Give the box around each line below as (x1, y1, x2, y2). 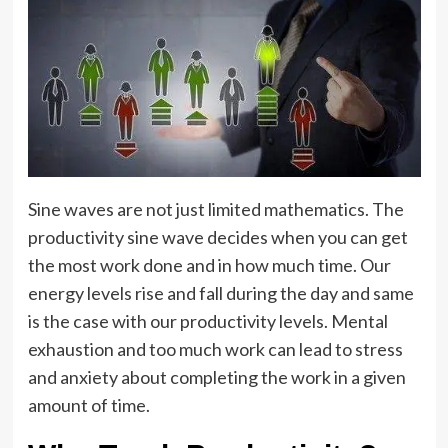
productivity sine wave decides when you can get (27, 226, 408, 248)
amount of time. (27, 394, 150, 416)
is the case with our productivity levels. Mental (27, 310, 388, 332)
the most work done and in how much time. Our (27, 254, 391, 276)
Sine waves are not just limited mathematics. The (27, 198, 404, 220)
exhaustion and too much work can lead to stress (27, 338, 403, 360)
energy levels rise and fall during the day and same (27, 282, 414, 304)
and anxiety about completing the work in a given (27, 366, 406, 388)
